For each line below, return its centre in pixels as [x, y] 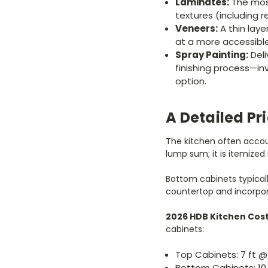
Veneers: [197, 29]
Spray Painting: [212, 55]
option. [191, 81]
